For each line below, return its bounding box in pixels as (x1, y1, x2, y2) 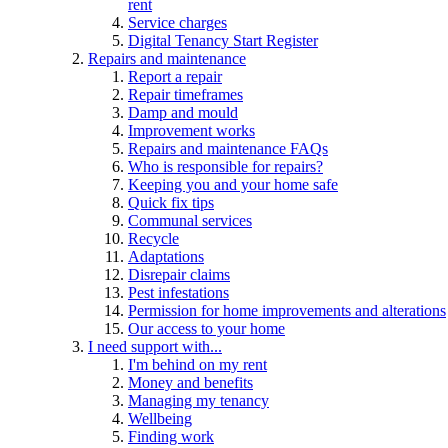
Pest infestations (128, 283, 229, 301)
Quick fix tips (128, 193, 214, 211)
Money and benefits (128, 373, 253, 391)
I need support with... (88, 337, 222, 355)
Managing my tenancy (128, 391, 269, 409)
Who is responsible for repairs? (128, 157, 323, 175)
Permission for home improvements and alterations (128, 301, 446, 319)
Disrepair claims (128, 265, 230, 283)
